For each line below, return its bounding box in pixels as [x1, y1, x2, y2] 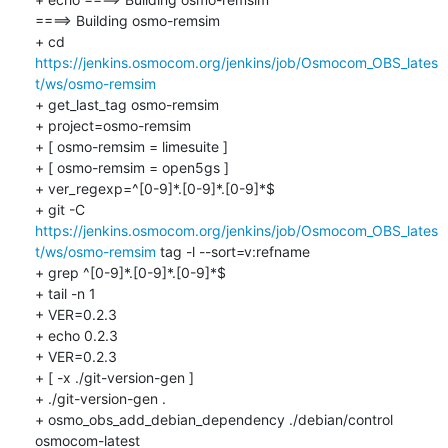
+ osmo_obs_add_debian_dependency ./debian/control [34, 410, 393, 428]
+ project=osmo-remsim [34, 116, 191, 134]
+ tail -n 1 [34, 284, 96, 302]
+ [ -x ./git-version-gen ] [34, 368, 194, 386]
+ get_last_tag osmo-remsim [34, 95, 219, 113]
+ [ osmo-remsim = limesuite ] [34, 137, 228, 155]
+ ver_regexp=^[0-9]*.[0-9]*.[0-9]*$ [34, 179, 275, 197]
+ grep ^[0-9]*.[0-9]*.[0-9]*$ [34, 263, 226, 281]
